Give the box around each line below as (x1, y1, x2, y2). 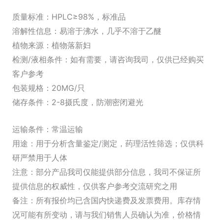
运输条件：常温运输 (12, 124, 83, 134)
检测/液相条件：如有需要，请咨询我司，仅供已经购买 (12, 55, 204, 65)
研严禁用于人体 (12, 152, 67, 163)
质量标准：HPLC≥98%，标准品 (12, 12, 126, 22)
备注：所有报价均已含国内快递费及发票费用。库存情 (12, 195, 201, 205)
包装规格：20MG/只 (12, 83, 85, 93)
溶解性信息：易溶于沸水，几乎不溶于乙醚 (12, 26, 162, 36)
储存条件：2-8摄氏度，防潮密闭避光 (12, 97, 143, 108)
